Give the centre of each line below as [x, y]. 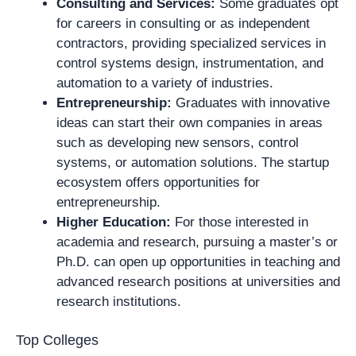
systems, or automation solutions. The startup [193, 163]
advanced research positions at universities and [198, 282]
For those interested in [240, 222]
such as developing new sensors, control [178, 143]
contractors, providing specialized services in [191, 43]
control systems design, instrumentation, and [190, 63]
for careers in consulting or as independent [183, 23]
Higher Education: [114, 222]
